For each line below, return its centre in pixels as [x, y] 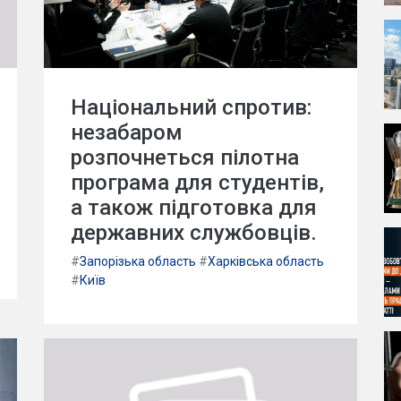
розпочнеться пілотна [185, 158]
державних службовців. [194, 233]
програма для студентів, [197, 183]
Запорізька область [138, 261]
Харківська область [266, 261]
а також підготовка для [194, 208]
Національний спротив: [191, 107]
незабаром [127, 132]
